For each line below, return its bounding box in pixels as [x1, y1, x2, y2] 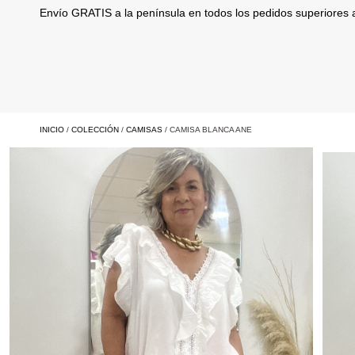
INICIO [40, 125, 64, 134]
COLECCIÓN [71, 125, 119, 134]
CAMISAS [126, 125, 162, 134]
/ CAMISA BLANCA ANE [162, 125, 252, 134]
